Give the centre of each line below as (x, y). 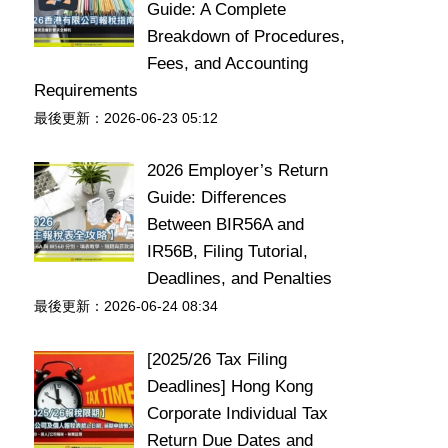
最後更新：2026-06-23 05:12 (126, 118)
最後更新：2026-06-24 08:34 (126, 306)
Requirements (86, 90)
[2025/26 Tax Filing (216, 359)
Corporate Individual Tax (237, 413)
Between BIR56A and (225, 224)
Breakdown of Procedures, (245, 36)
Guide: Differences (216, 197)
